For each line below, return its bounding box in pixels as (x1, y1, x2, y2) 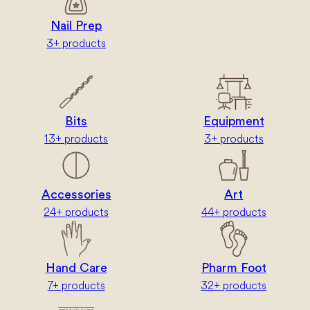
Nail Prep (51, 19, 102, 32)
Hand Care (45, 261, 107, 274)
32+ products (201, 277, 267, 292)
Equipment (203, 114, 264, 127)
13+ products (44, 131, 109, 145)
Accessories (41, 188, 111, 201)
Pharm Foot (201, 261, 266, 274)
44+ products (201, 204, 266, 219)
